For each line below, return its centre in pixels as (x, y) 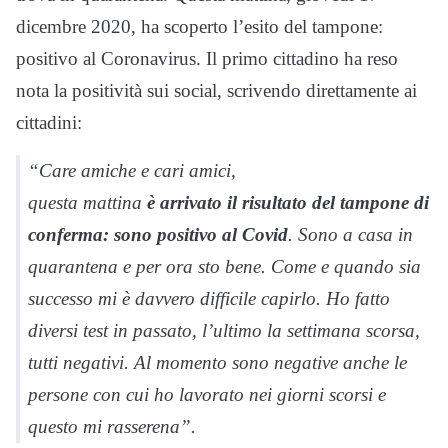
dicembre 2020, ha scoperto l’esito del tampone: (199, 26)
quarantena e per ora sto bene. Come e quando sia (224, 266)
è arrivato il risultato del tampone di (285, 202)
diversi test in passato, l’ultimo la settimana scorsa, (224, 330)
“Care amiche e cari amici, (132, 170)
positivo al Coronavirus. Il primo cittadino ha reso (207, 58)
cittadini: (49, 122)
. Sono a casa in (350, 234)
